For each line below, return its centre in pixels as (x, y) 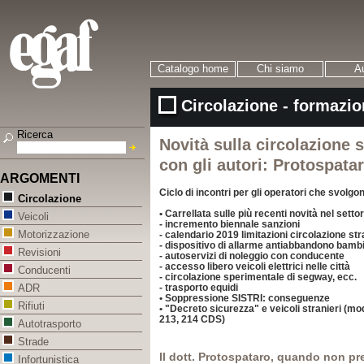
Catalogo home (193, 69)
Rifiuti (31, 306)
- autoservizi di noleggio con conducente (252, 256)
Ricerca (35, 135)
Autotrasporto (50, 324)
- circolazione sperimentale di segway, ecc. (258, 277)
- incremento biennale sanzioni (230, 224)
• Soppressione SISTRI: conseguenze (245, 298)
